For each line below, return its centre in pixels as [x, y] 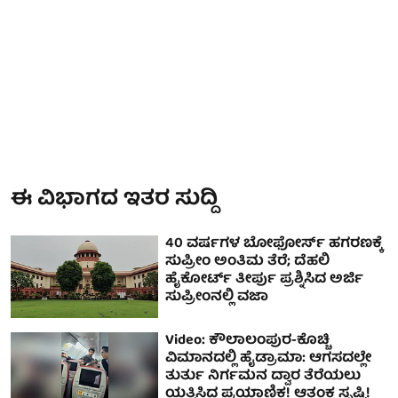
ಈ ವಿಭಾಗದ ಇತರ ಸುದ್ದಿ [114, 199]
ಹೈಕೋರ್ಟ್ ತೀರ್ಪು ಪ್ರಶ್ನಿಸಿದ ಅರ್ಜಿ [265, 279]
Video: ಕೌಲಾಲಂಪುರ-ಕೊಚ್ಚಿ [248, 342]
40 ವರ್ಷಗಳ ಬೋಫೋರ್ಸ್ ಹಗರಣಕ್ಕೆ [274, 244]
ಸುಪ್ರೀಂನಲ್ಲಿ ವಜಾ [217, 297]
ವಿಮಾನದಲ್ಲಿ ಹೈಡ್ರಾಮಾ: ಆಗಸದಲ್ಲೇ [269, 359]
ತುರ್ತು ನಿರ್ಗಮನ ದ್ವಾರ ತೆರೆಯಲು [263, 377]
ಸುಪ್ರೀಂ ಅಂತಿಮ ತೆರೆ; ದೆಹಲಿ [248, 262]
